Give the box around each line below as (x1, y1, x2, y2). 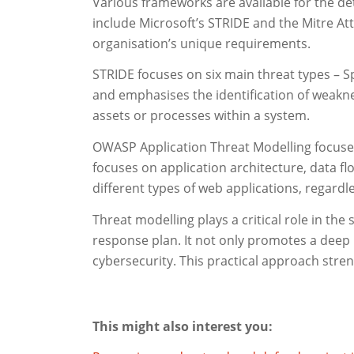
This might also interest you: (92, 317, 273, 335)
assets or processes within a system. (92, 107, 311, 125)
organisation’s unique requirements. (92, 34, 311, 52)
